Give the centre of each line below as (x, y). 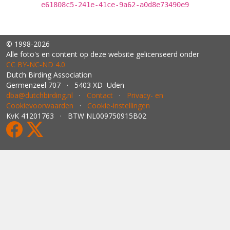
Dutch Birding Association (49, 75)
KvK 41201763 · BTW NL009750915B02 (76, 116)
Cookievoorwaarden (40, 106)
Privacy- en (145, 95)
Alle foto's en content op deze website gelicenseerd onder (103, 54)
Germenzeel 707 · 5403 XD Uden (65, 85)
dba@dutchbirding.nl (40, 95)
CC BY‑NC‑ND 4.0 (36, 64)
